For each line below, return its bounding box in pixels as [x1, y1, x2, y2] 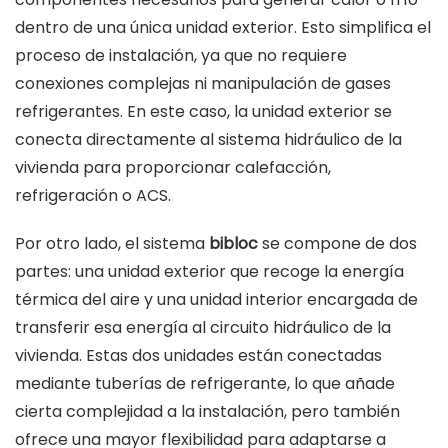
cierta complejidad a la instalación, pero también [15, 400, 400, 424]
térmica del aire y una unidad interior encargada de [15, 288, 418, 312]
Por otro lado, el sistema [15, 232, 209, 256]
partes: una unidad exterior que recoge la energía [15, 260, 404, 284]
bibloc [209, 232, 258, 256]
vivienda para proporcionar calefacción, [15, 156, 331, 180]
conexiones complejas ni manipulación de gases [15, 72, 391, 96]
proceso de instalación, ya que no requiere [15, 44, 347, 68]
